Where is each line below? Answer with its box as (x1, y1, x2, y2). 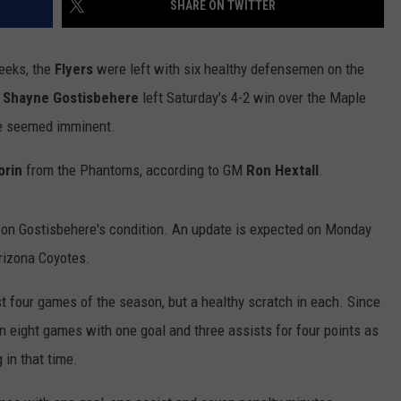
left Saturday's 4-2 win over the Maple (139, 89, 366, 107)
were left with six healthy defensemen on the (93, 60, 364, 79)
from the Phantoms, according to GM (22, 161, 246, 180)
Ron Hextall (246, 161, 319, 180)
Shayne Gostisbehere (3, 89, 139, 107)
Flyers (55, 60, 93, 79)
